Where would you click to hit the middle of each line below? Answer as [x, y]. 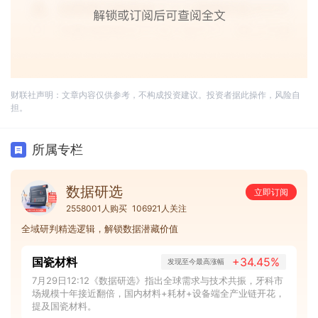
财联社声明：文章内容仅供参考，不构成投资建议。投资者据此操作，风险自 [155, 94]
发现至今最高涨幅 [196, 262]
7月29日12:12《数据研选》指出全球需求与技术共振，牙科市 [158, 280]
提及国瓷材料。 [64, 306]
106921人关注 [159, 208]
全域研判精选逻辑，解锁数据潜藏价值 [100, 228]
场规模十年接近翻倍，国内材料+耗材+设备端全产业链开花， [158, 293]
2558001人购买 [97, 208]
